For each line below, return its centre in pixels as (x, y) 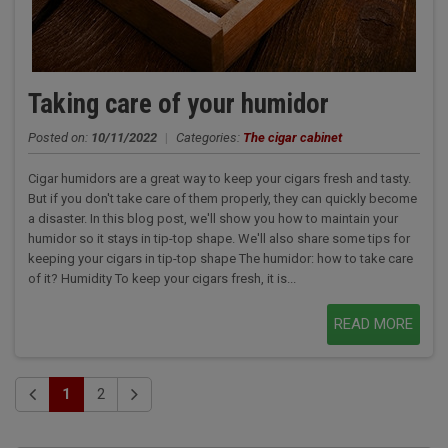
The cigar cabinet (292, 137)
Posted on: (59, 137)
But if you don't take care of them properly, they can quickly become (222, 198)
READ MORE (374, 323)
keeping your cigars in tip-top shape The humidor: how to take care (220, 258)
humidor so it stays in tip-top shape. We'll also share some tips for (218, 238)
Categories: (209, 137)
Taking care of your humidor (178, 103)
